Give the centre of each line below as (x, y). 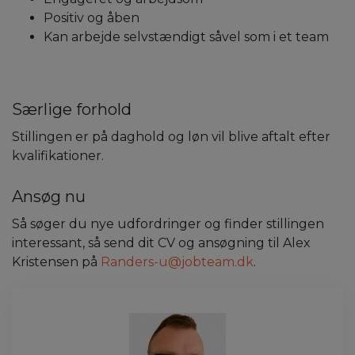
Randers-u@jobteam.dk (177, 261)
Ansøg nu (49, 196)
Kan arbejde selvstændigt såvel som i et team (186, 36)
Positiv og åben (92, 17)
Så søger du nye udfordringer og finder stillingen (168, 223)
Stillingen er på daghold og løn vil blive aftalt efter (171, 136)
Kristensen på (56, 261)
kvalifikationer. (58, 155)
